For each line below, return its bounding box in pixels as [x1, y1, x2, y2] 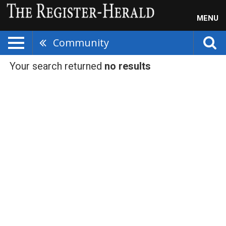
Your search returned [10, 60, 104, 72]
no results [104, 60, 151, 72]
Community [53, 36, 109, 49]
